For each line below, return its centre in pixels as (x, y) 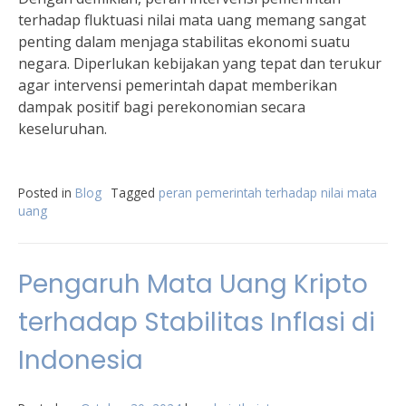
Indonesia (81, 360)
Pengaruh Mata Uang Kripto (193, 284)
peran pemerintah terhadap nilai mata (268, 193)
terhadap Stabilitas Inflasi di (197, 322)
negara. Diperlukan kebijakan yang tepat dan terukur (200, 63)
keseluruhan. (63, 129)
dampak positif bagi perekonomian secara (162, 107)
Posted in (47, 193)
